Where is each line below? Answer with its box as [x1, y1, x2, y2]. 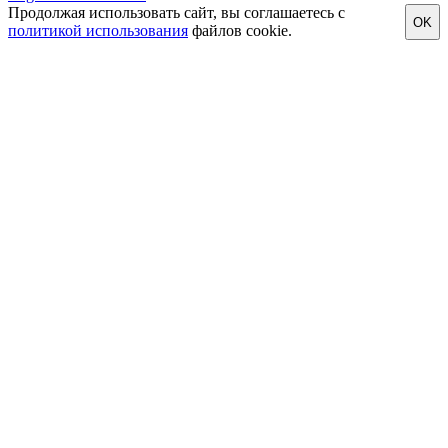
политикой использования [8, 22, 188, 40]
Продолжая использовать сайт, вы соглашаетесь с [8, 4, 345, 22]
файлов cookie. [188, 22, 292, 40]
